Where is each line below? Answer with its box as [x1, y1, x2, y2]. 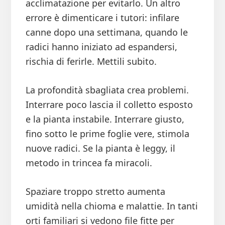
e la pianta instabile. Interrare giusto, [25, 113, 184, 126]
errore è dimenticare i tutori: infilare [25, 12, 179, 24]
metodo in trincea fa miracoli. [25, 157, 152, 169]
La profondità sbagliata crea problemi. [25, 84, 189, 96]
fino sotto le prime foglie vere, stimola [25, 128, 189, 140]
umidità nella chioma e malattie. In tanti [25, 200, 198, 212]
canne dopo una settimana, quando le [25, 26, 188, 39]
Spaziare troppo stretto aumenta [25, 185, 165, 198]
